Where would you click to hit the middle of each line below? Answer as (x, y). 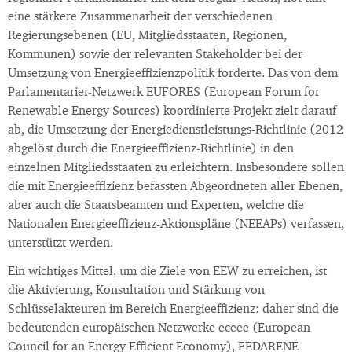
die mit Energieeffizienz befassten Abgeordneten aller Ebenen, (175, 187)
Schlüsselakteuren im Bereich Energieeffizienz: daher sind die (173, 310)
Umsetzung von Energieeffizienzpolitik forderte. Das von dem (173, 74)
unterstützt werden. (60, 244)
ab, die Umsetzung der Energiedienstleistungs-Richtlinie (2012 (176, 131)
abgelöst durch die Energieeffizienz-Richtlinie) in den (151, 150)
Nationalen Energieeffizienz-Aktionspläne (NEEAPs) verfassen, (176, 225)
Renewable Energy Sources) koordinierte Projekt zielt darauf (172, 112)
